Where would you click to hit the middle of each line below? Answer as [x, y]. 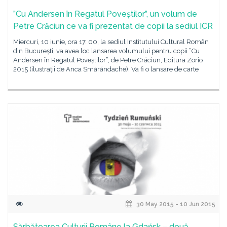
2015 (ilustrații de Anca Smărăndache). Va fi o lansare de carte [106, 69]
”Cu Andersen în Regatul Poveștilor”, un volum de [105, 14]
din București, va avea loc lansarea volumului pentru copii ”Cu [106, 51]
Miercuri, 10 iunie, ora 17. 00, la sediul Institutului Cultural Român [111, 42]
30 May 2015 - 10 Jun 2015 [175, 204]
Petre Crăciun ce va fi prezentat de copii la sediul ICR [113, 26]
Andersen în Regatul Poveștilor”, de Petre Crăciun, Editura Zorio [108, 60]
